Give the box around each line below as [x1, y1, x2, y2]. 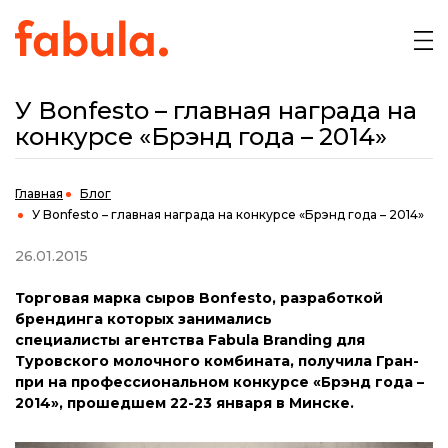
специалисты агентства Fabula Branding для [15, 331, 365, 349]
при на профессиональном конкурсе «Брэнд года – [15, 373, 424, 391]
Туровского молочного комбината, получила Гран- [15, 352, 419, 370]
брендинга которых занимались [15, 310, 272, 328]
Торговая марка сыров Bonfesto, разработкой [15, 289, 383, 307]
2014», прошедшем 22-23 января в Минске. [15, 394, 354, 412]
